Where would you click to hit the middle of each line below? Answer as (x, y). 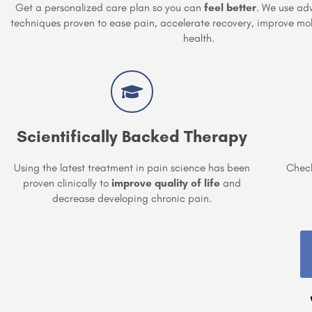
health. (198, 38)
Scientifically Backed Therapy (132, 136)
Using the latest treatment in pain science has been (132, 167)
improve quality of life (166, 182)
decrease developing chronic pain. (132, 198)
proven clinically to (68, 182)
